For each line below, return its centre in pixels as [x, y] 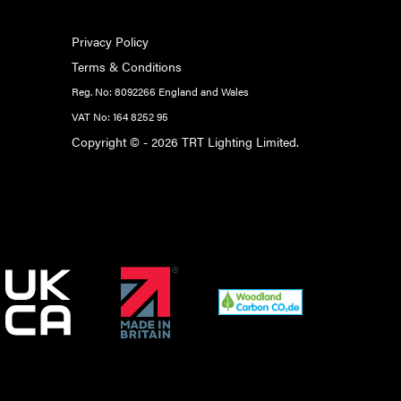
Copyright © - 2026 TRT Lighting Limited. [185, 141]
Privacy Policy [110, 41]
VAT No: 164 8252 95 [119, 116]
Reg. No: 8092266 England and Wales [160, 91]
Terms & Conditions [126, 66]
